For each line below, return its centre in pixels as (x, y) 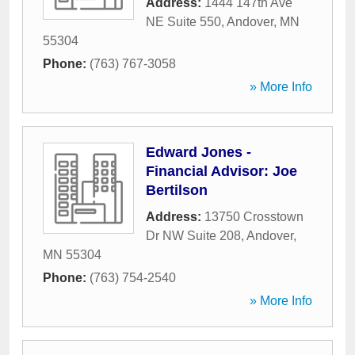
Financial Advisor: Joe (221, 171)
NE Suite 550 (183, 22)
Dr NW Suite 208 (193, 236)
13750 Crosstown (254, 217)
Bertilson (177, 190)
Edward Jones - (198, 152)
